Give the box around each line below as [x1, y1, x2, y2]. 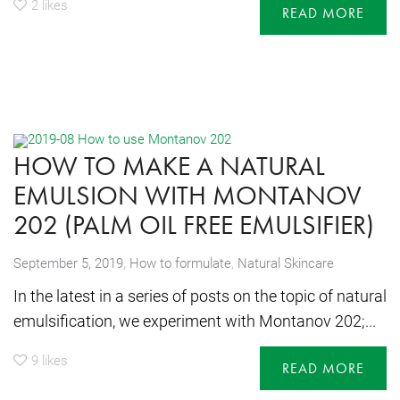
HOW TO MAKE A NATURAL [13, 148, 325, 183]
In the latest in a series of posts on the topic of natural [13, 284, 387, 306]
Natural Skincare [237, 253, 334, 271]
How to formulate [129, 253, 231, 271]
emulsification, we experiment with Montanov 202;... [13, 309, 376, 331]
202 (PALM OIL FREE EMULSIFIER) [13, 207, 374, 242]
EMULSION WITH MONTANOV [13, 178, 362, 212]
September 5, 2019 [13, 253, 123, 271]
